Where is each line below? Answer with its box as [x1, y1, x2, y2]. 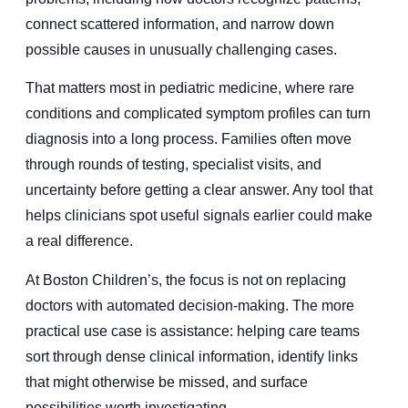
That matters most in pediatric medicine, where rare [25, 80, 354, 97]
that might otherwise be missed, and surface [25, 373, 308, 390]
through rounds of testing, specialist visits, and [25, 157, 321, 173]
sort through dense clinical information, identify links [25, 348, 358, 364]
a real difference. [25, 233, 133, 250]
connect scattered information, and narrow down [25, 15, 334, 32]
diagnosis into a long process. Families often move [25, 131, 352, 148]
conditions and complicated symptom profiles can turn [25, 106, 371, 122]
